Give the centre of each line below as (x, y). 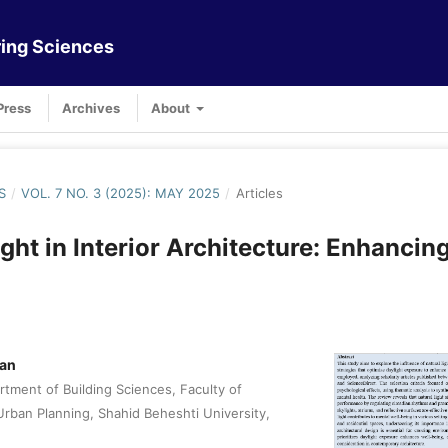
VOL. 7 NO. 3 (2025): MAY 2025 (121, 192)
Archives (91, 107)
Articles (259, 192)
